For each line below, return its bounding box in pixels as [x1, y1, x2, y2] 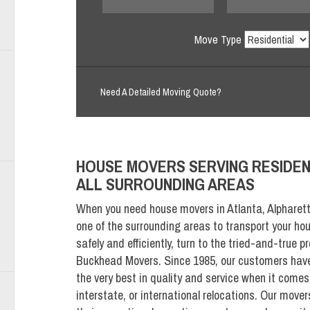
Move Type [194, 32, 242, 48]
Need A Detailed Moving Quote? [100, 86, 221, 99]
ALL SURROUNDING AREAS [75, 173, 255, 196]
